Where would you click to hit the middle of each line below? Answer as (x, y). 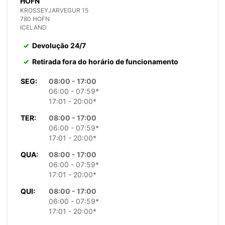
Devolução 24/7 (59, 45)
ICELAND (33, 27)
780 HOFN (35, 19)
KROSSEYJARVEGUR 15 (54, 10)
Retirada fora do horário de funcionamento (105, 61)
